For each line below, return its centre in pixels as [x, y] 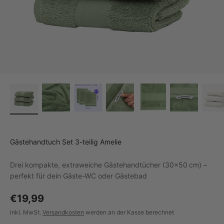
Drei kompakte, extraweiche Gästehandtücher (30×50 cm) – [108, 165]
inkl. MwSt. [26, 212]
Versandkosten [63, 212]
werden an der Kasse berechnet [129, 212]
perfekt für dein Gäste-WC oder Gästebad [78, 176]
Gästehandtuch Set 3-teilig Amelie [66, 142]
